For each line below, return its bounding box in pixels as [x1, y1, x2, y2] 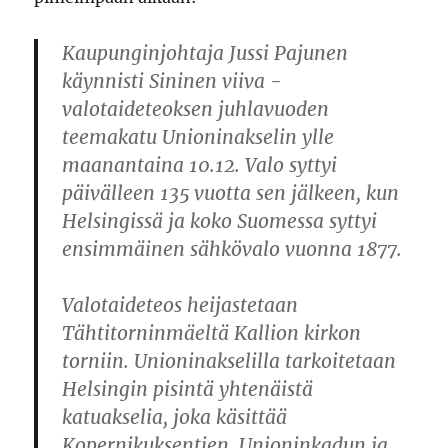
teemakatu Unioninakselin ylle [62, 125, 335, 149]
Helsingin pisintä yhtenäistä [62, 377, 314, 401]
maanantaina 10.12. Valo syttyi [62, 153, 338, 177]
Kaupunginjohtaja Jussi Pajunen [62, 41, 349, 65]
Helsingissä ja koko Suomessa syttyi [62, 209, 378, 233]
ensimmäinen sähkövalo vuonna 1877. [62, 237, 403, 261]
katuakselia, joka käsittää [62, 405, 288, 429]
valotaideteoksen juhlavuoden [62, 97, 330, 121]
